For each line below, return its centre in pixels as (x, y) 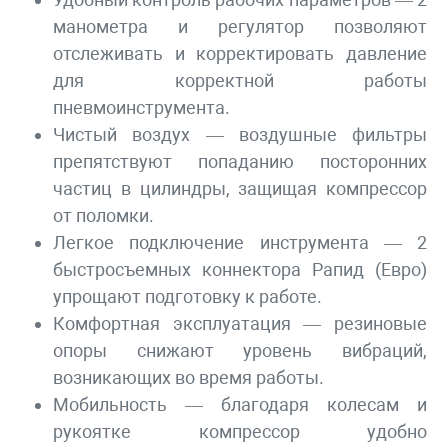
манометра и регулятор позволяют (240, 27)
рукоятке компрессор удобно (240, 432)
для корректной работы (240, 81)
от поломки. (103, 216)
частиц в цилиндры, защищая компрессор (240, 189)
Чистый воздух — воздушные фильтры (240, 135)
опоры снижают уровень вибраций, (240, 351)
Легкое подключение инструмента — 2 (240, 243)
